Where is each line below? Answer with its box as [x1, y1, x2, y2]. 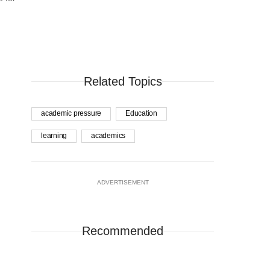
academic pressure [41, 109, 102, 118]
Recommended [82, 224, 163, 238]
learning [41, 131, 67, 140]
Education [125, 109, 158, 118]
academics [91, 131, 126, 140]
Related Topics [83, 75, 162, 89]
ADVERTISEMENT [96, 179, 149, 186]
